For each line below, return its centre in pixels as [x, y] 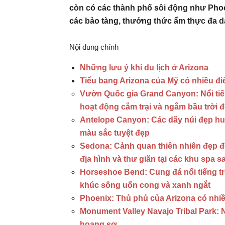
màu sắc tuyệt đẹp [115, 133]
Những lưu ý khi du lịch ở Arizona [144, 68]
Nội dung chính [94, 47]
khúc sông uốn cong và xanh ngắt [145, 185]
